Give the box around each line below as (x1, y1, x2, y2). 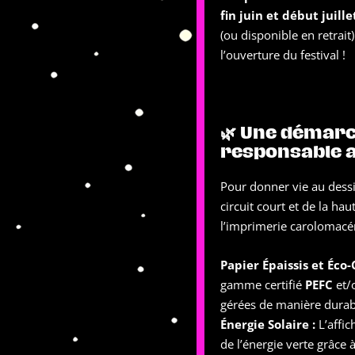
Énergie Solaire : (220, 316, 315, 332)
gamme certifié (220, 277, 305, 292)
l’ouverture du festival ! (220, 47, 345, 63)
